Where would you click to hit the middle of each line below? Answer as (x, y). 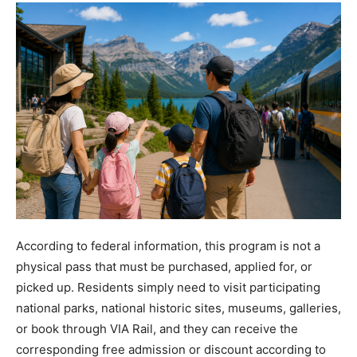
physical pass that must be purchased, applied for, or (164, 267)
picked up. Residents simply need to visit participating (168, 288)
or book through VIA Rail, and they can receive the (157, 329)
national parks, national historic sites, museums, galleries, (178, 308)
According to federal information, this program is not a (168, 246)
